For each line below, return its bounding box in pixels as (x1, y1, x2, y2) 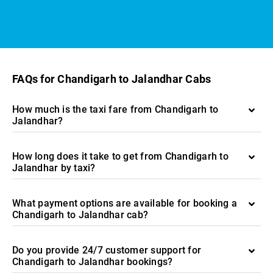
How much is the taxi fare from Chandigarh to (12, 104, 218, 115)
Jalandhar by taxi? (12, 162, 96, 174)
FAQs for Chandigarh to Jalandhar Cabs (12, 73, 211, 85)
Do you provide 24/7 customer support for (12, 244, 201, 256)
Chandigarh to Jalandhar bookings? (12, 256, 173, 268)
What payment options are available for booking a (12, 197, 237, 209)
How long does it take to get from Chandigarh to (12, 151, 229, 162)
